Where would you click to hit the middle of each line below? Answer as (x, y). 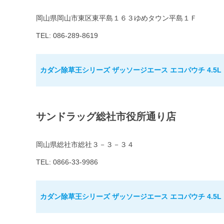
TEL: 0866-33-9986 (67, 162)
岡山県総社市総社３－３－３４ (85, 145)
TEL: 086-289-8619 (67, 36)
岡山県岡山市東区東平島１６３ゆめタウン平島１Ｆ (116, 18)
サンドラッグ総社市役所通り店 (106, 117)
